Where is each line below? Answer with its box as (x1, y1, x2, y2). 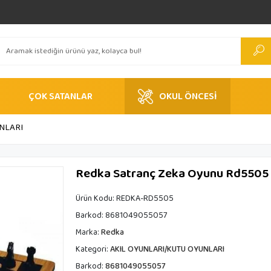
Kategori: (75, 243, 110, 256)
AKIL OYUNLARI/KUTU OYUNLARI (109, 243, 224, 256)
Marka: (75, 226, 101, 239)
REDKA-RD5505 (116, 192, 174, 205)
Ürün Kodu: (75, 192, 116, 205)
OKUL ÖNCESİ (159, 88, 217, 104)
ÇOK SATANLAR (28, 88, 93, 104)
